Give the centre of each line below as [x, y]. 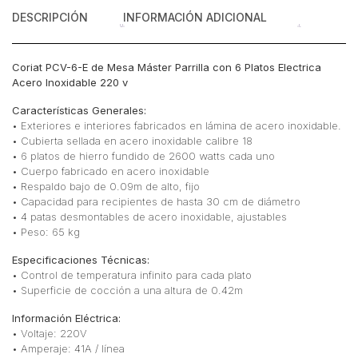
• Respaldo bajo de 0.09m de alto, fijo [106, 187]
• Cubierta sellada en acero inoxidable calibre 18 [132, 141]
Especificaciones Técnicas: [81, 260]
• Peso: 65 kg [46, 232]
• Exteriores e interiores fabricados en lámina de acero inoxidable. [177, 126]
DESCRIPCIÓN [50, 18]
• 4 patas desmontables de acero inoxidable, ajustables [149, 217]
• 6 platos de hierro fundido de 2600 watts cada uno [143, 156]
